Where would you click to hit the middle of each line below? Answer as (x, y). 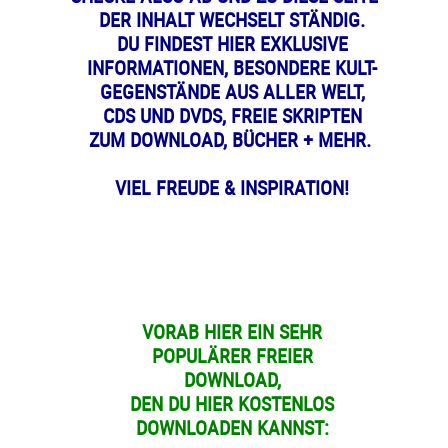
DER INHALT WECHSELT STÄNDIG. (232, 19)
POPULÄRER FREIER (232, 355)
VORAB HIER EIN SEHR (232, 331)
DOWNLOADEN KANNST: (232, 427)
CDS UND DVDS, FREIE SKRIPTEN (232, 115)
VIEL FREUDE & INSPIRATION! (232, 187)
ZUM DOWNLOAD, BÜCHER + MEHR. (232, 139)
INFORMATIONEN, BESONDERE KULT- (232, 67)
